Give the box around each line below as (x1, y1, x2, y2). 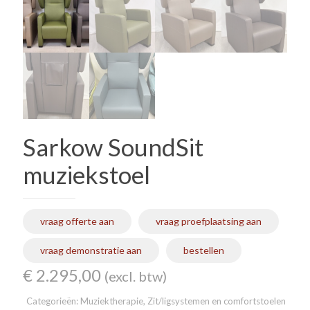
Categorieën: (26, 295, 80, 307)
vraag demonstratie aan (40, 244, 142, 256)
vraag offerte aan (40, 215, 114, 227)
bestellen (183, 244, 224, 256)
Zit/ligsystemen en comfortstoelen (147, 295, 286, 307)
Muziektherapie (80, 295, 143, 307)
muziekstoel (23, 159, 150, 189)
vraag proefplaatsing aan (156, 215, 262, 227)
